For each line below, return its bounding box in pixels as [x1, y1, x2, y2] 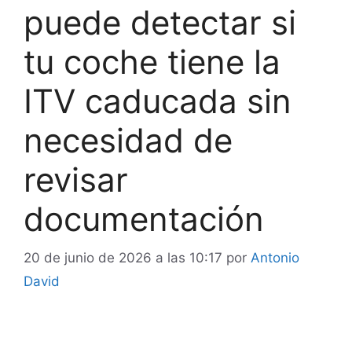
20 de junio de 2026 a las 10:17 [24, 249, 222, 266]
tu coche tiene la [24, 42, 280, 82]
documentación [24, 199, 264, 240]
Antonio [251, 249, 299, 266]
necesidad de [24, 120, 233, 161]
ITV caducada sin [24, 81, 291, 122]
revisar [24, 159, 128, 200]
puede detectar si [24, 2, 296, 43]
